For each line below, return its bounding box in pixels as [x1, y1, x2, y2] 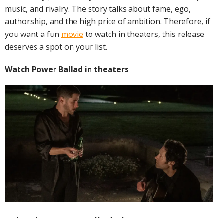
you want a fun [5, 29, 61, 39]
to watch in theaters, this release [83, 29, 204, 39]
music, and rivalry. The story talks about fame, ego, [5, 3, 191, 14]
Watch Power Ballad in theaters [5, 64, 128, 74]
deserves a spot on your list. [5, 41, 107, 52]
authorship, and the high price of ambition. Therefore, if [5, 16, 210, 27]
